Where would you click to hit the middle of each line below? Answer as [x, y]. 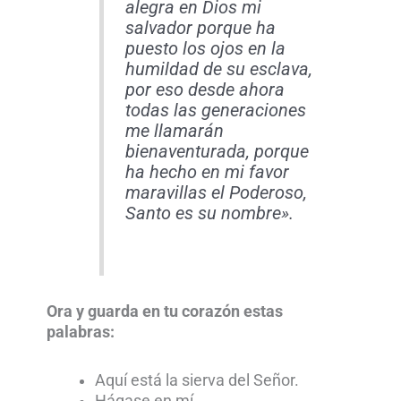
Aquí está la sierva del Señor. [196, 381]
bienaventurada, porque [217, 152]
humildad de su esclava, [218, 70]
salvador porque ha [200, 29]
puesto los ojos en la [205, 49]
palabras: [81, 333]
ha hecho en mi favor [207, 173]
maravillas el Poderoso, [216, 193]
